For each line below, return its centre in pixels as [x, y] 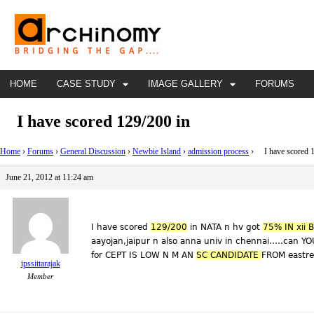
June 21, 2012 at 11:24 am [49, 177]
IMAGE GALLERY [185, 84]
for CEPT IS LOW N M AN [144, 255]
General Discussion [93, 151]
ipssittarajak [40, 263]
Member [40, 276]
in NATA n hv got [225, 227]
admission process [218, 151]
